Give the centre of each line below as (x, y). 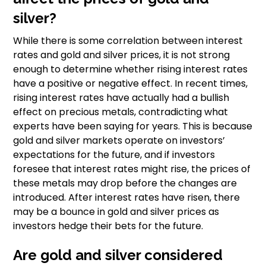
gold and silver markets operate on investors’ (119, 141)
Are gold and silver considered (118, 255)
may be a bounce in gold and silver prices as (116, 212)
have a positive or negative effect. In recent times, (131, 84)
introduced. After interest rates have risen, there (127, 198)
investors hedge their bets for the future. (108, 226)
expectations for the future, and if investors (114, 155)
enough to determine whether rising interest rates (131, 69)
